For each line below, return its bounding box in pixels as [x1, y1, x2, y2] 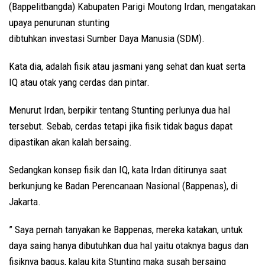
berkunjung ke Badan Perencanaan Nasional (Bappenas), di [9, 179, 238, 192]
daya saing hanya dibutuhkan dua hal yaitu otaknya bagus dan [9, 239, 248, 251]
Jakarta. [9, 195, 41, 208]
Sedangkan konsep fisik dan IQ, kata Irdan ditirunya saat [9, 163, 227, 176]
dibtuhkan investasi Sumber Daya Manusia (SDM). [9, 32, 205, 44]
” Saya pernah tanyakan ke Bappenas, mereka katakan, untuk [9, 223, 243, 235]
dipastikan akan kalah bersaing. [9, 135, 132, 148]
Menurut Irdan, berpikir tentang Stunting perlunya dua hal [9, 104, 230, 116]
